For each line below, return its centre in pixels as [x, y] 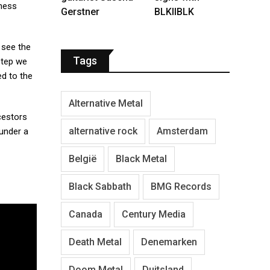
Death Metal [95, 242]
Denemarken [169, 242]
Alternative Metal [106, 103]
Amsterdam [182, 131]
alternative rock [103, 131]
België [83, 159]
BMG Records [181, 186]
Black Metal [141, 159]
